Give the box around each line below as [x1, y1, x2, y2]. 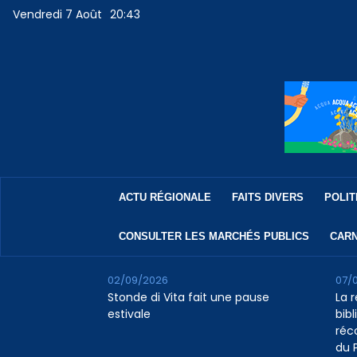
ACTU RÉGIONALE [118, 191, 211, 204]
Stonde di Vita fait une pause [107, 289, 269, 306]
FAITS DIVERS [231, 191, 304, 204]
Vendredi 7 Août [13, 6, 103, 23]
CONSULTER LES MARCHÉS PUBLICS [118, 230, 309, 243]
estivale [107, 306, 151, 323]
